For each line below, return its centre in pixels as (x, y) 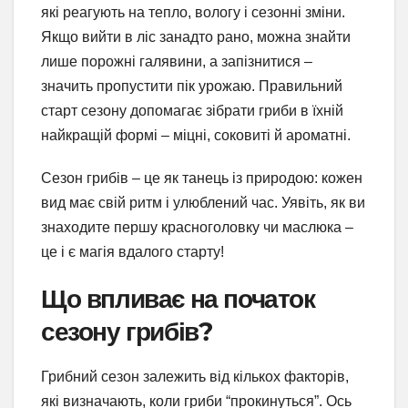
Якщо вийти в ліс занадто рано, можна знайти (196, 37)
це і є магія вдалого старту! (133, 252)
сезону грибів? (127, 332)
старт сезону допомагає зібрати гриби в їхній (192, 111)
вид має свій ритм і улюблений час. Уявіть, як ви (203, 203)
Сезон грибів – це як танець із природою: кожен (202, 178)
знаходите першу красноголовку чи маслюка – (197, 228)
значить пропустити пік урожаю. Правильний (192, 87)
